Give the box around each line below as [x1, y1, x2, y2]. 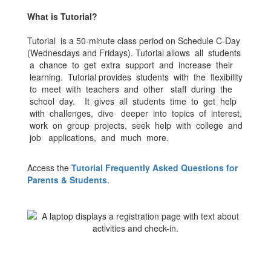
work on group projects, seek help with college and [27, 119, 243, 131]
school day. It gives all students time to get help [27, 95, 237, 107]
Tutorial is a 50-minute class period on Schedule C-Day [27, 34, 240, 47]
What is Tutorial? [27, 10, 97, 22]
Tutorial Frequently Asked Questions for [71, 162, 238, 174]
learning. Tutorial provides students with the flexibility [27, 71, 243, 83]
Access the [27, 162, 71, 174]
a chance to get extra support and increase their [27, 59, 233, 71]
